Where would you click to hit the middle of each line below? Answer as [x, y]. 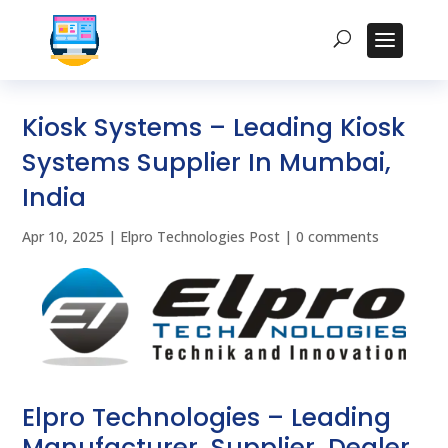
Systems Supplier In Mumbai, [207, 162]
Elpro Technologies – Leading [207, 418]
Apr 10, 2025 [63, 236]
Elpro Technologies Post [200, 236]
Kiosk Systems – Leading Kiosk [214, 127]
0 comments [338, 236]
